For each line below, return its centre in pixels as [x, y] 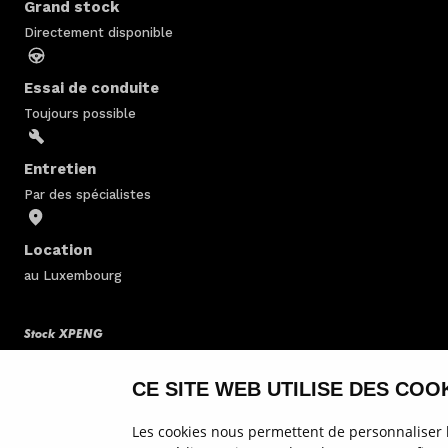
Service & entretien [81, 374]
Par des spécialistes [87, 194]
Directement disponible [98, 32]
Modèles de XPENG [82, 416]
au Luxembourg [73, 275]
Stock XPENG [63, 332]
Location [58, 249]
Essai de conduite [91, 87]
